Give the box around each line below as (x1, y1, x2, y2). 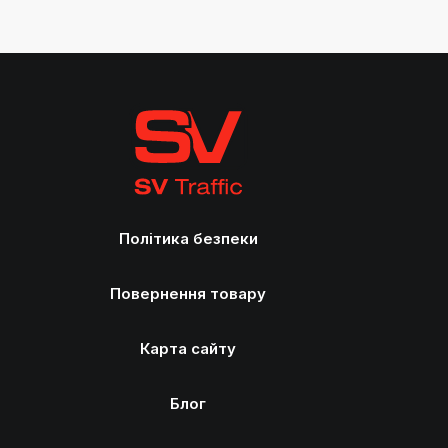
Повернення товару (110, 284, 267, 303)
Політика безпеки (118, 229, 258, 248)
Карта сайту (140, 339, 237, 358)
